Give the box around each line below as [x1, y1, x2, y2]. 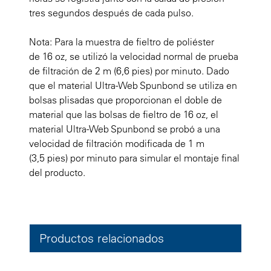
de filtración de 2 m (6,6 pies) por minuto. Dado [29, 64, 229, 77]
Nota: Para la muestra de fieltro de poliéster [29, 35, 214, 48]
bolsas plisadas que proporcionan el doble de [29, 93, 222, 106]
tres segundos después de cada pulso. [29, 6, 194, 19]
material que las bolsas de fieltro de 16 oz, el [29, 108, 218, 120]
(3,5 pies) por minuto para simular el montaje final [29, 151, 240, 164]
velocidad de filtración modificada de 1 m [29, 137, 204, 149]
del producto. [29, 166, 85, 178]
